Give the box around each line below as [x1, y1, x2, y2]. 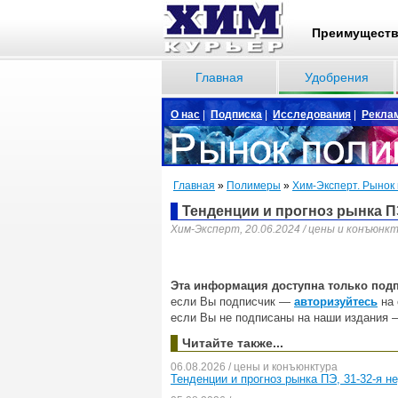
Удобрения [304, 70, 369, 84]
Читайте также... [182, 336, 283, 350]
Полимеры [227, 179, 281, 192]
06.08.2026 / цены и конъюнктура [171, 361, 338, 373]
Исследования [273, 108, 351, 121]
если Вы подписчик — [171, 295, 294, 308]
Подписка [211, 108, 262, 121]
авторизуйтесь [294, 295, 378, 308]
